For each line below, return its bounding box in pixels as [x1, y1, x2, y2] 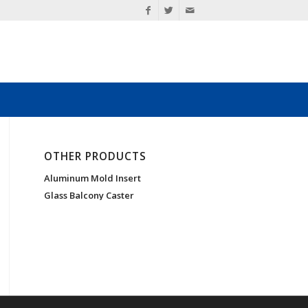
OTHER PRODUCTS [43, 149, 146, 164]
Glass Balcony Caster [43, 189, 134, 201]
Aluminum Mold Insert [43, 172, 141, 184]
